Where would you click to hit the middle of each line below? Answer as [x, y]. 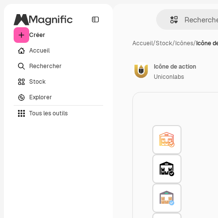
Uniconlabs [169, 77]
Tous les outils [48, 113]
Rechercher [45, 66]
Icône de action [175, 67]
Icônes [184, 43]
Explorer [41, 97]
